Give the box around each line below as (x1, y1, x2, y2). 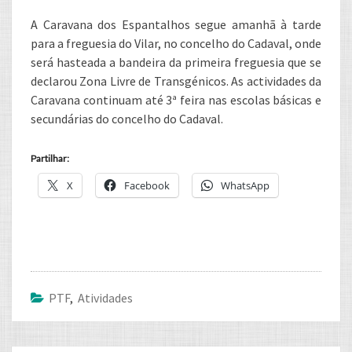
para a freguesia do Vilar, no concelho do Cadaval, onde (31, 35, 321, 51)
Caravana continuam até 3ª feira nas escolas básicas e (31, 92, 321, 108)
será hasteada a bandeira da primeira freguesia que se (31, 54, 321, 70)
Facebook (124, 178, 170, 192)
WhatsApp (221, 178, 269, 192)
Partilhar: (31, 152, 69, 164)
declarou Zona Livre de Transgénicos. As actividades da (31, 73, 321, 89)
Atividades (78, 290, 133, 306)
